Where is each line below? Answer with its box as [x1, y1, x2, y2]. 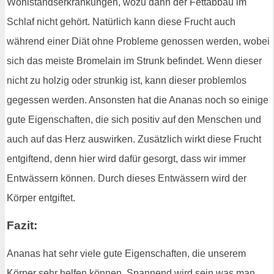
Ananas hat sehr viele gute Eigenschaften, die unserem [7, 248, 246, 259]
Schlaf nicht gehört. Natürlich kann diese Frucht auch [7, 16, 235, 27]
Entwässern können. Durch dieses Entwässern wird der [7, 172, 246, 183]
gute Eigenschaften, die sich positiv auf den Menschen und [7, 114, 261, 125]
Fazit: [7, 219, 37, 232]
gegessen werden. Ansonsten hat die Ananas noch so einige [7, 94, 268, 105]
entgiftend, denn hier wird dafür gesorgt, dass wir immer [7, 153, 246, 164]
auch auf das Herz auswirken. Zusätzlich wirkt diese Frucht [7, 133, 261, 144]
